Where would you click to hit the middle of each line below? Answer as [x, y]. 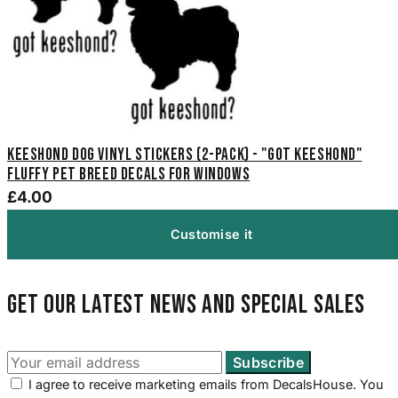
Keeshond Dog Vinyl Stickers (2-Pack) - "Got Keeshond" [185, 155]
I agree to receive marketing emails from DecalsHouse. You [206, 385]
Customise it [211, 235]
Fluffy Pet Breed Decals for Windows [129, 174]
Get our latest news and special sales [186, 305]
